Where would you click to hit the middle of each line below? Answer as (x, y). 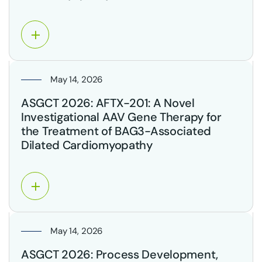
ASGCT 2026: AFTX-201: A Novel (108, 103)
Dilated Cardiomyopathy (87, 145)
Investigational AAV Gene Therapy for (121, 117)
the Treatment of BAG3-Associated (116, 131)
